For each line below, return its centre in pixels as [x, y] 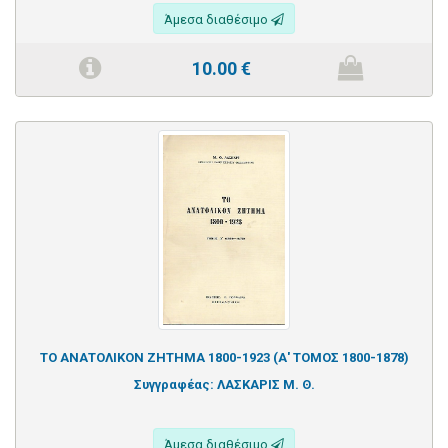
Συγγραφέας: [175, 384]
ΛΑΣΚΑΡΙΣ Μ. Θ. [265, 384]
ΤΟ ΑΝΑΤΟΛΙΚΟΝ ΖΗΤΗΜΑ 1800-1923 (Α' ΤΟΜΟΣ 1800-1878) [224, 357]
